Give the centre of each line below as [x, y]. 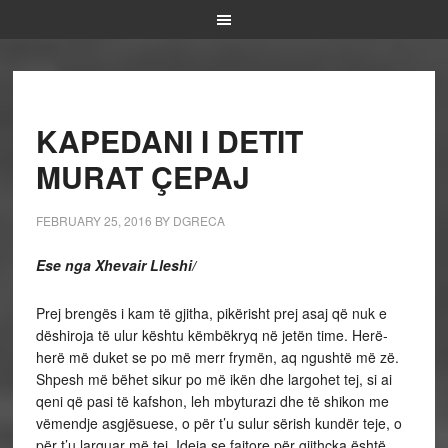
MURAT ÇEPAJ [142, 176]
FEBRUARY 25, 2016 [93, 220]
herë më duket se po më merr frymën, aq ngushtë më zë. [217, 357]
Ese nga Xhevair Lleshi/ [115, 265]
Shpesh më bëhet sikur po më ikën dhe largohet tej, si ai [213, 379]
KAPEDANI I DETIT [169, 140]
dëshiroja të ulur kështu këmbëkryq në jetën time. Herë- [211, 335]
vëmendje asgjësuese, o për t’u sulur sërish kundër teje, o [218, 423]
